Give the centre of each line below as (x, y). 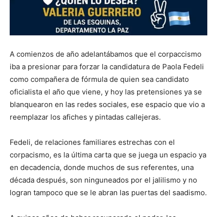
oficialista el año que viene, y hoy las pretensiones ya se (106, 92)
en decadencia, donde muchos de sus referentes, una (102, 168)
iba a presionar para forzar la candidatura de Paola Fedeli (107, 67)
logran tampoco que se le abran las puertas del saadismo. (108, 193)
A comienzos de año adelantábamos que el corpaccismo (106, 54)
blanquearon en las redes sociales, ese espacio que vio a (107, 105)
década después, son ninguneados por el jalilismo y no (103, 180)
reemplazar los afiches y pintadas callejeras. (85, 117)
